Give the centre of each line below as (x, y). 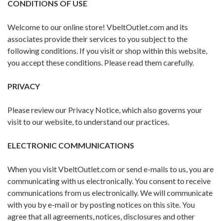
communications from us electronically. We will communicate (110, 193)
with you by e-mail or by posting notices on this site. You (101, 205)
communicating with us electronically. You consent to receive (109, 181)
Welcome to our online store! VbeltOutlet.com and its (98, 27)
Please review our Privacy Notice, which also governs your (105, 110)
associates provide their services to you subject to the (97, 39)
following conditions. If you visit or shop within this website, (107, 51)
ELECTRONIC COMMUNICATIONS (71, 146)
